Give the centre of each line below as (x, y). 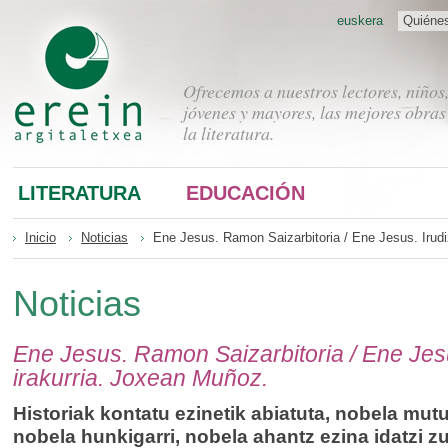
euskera (360, 20)
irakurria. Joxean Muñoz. (140, 377)
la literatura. (228, 133)
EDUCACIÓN (245, 192)
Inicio (40, 237)
